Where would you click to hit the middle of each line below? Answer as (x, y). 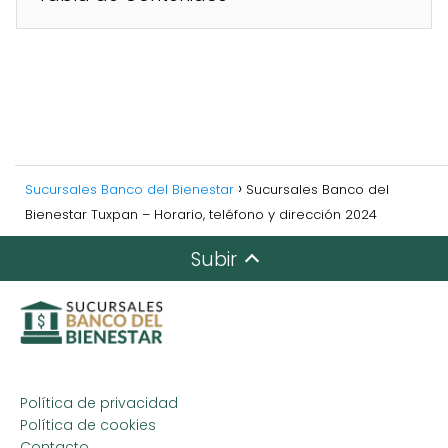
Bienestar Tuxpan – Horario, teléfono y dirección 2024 (201, 214)
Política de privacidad (99, 402)
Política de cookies (88, 424)
